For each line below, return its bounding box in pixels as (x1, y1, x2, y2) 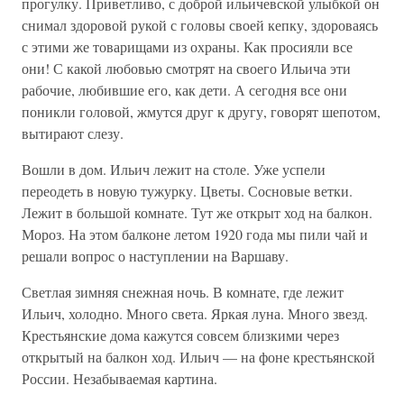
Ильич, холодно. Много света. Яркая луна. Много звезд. (22, 304, 368, 323)
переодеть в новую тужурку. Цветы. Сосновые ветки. (22, 181, 353, 200)
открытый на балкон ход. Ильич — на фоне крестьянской (22, 347, 375, 366)
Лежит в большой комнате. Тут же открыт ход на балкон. (22, 203, 372, 222)
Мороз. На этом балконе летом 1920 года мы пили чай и (22, 225, 368, 243)
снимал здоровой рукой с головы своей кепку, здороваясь (22, 15, 378, 34)
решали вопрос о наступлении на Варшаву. (22, 246, 289, 265)
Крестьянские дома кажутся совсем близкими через (22, 326, 339, 344)
